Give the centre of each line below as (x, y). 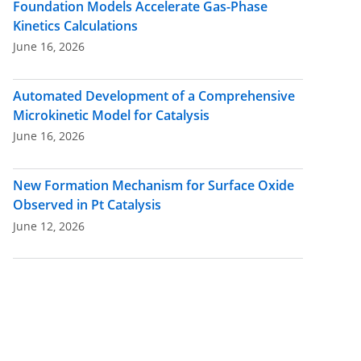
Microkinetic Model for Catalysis (111, 115)
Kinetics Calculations (75, 25)
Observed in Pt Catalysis (87, 204)
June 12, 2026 (49, 226)
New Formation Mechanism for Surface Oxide (154, 185)
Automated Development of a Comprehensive (154, 95)
